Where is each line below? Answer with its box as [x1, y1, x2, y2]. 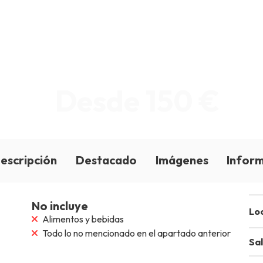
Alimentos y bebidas [42, 213, 124, 225]
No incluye [32, 198, 89, 213]
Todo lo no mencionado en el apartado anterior [42, 227, 231, 239]
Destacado [75, 153, 137, 167]
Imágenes [155, 153, 208, 167]
